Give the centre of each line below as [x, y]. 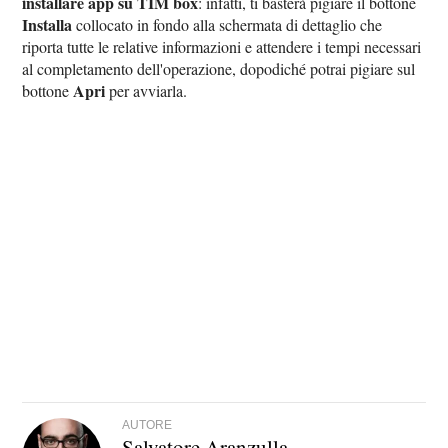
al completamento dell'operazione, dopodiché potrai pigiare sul [219, 68]
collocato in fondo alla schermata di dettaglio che [227, 24]
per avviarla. [146, 90]
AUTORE [147, 424]
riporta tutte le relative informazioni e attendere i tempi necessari [222, 46]
